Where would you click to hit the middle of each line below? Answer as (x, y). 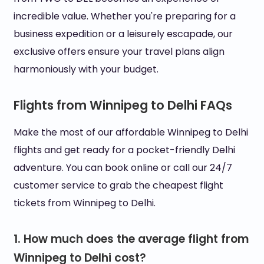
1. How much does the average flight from (131, 239)
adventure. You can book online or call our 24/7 (123, 168)
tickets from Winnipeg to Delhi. (84, 203)
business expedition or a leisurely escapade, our (123, 34)
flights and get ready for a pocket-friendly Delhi (124, 150)
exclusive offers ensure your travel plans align (119, 52)
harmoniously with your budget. (86, 69)
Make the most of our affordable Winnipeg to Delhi (131, 132)
